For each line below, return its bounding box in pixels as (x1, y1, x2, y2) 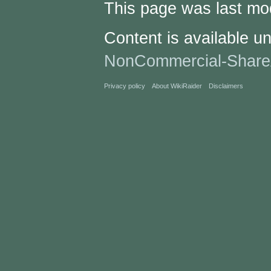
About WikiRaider (152, 82, 203, 90)
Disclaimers (209, 82, 244, 90)
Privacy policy (104, 82, 145, 90)
